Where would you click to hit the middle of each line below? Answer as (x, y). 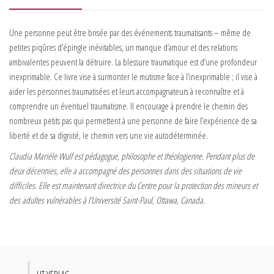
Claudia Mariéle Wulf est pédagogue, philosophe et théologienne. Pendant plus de (132, 156)
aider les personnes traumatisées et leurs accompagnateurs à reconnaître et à (127, 91)
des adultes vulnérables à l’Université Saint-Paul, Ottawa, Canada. (107, 200)
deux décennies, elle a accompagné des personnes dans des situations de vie (125, 171)
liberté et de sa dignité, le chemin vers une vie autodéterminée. (109, 135)
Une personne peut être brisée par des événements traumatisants (111, 33)
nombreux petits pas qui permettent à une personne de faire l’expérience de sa (133, 121)
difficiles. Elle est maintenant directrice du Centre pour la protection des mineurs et (133, 186)
